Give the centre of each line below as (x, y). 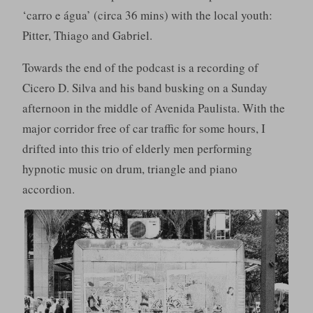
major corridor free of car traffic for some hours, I (144, 129)
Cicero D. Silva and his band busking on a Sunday (145, 88)
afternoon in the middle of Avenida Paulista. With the (153, 108)
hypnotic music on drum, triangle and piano (130, 169)
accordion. (48, 189)
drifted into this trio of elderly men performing (137, 149)
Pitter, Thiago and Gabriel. (87, 36)
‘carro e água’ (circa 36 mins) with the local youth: (147, 15)
